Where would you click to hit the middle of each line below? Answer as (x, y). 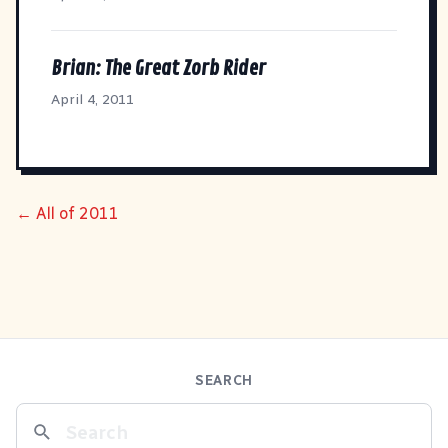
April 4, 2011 (92, 99)
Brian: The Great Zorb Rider (158, 68)
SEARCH (224, 381)
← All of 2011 (67, 213)
